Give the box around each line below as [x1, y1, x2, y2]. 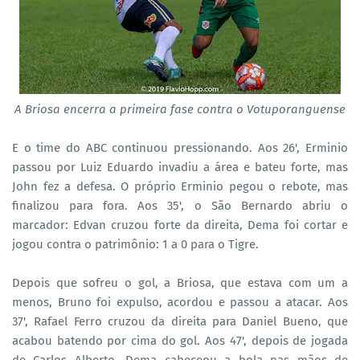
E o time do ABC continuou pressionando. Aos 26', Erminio [12, 140, 348, 155]
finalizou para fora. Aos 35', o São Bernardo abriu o [12, 198, 348, 213]
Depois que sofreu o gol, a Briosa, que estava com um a [12, 275, 348, 290]
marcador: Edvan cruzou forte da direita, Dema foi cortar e [12, 217, 348, 232]
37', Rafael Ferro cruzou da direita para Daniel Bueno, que [12, 313, 348, 329]
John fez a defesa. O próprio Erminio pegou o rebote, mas [12, 178, 348, 194]
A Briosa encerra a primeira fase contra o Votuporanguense [14, 101, 346, 117]
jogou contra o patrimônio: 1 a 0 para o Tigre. [12, 236, 259, 252]
